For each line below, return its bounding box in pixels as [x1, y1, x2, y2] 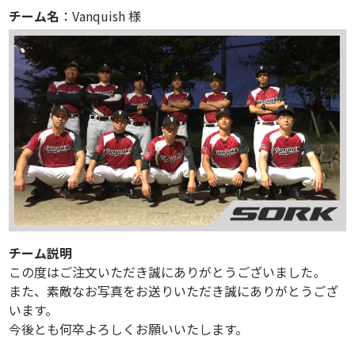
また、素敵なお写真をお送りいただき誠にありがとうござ [9, 281, 339, 300]
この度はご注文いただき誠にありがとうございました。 [9, 261, 326, 281]
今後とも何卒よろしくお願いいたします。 [9, 319, 249, 338]
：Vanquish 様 [59, 6, 142, 25]
